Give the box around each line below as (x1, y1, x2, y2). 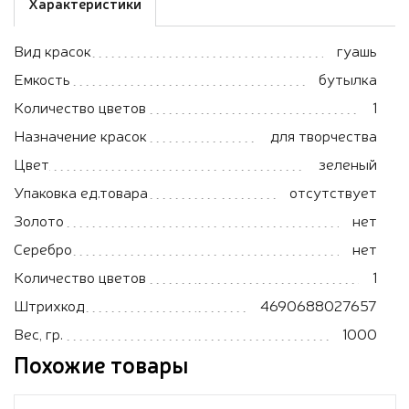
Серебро (14, 237, 72, 258)
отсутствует (289, 181, 377, 202)
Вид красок (14, 39, 91, 60)
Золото (14, 209, 64, 230)
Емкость (14, 68, 70, 89)
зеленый (319, 152, 377, 173)
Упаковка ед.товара (14, 181, 148, 202)
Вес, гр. (14, 322, 63, 343)
